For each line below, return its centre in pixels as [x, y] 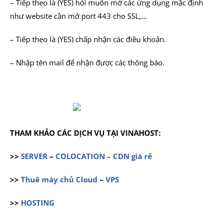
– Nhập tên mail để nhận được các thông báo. [87, 62]
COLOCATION [80, 156]
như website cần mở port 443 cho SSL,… [79, 16]
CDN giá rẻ [133, 156]
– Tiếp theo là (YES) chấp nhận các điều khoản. [88, 39]
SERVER [34, 156]
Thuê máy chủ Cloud [59, 180]
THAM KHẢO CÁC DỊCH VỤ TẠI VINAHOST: [85, 133]
